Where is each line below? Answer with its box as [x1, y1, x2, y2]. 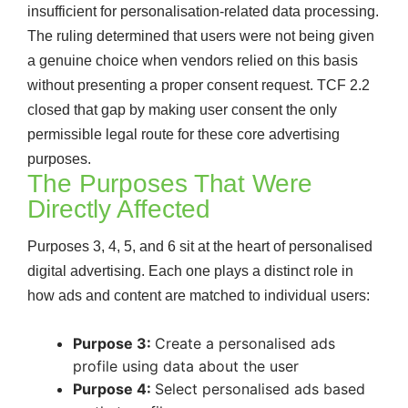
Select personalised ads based [155, 380, 365, 399]
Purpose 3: [73, 334, 155, 353]
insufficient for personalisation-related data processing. [27, 4, 379, 20]
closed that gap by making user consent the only [27, 102, 337, 118]
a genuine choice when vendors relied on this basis [27, 53, 358, 69]
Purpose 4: [73, 380, 155, 399]
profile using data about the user [73, 357, 299, 376]
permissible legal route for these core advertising [27, 127, 340, 143]
